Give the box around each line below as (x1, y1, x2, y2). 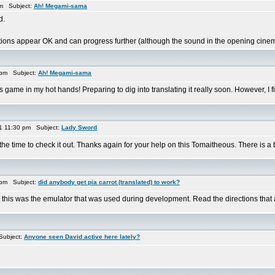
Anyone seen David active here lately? (24, 233, 140, 240)
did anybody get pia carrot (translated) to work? (38, 179, 180, 185)
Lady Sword (61, 124, 97, 131)
